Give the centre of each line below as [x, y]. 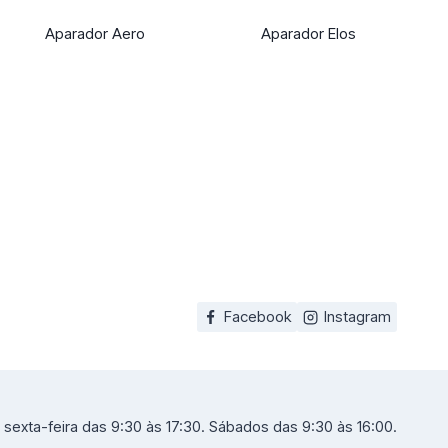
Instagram [357, 316]
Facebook [257, 316]
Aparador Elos [308, 34]
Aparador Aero [95, 34]
